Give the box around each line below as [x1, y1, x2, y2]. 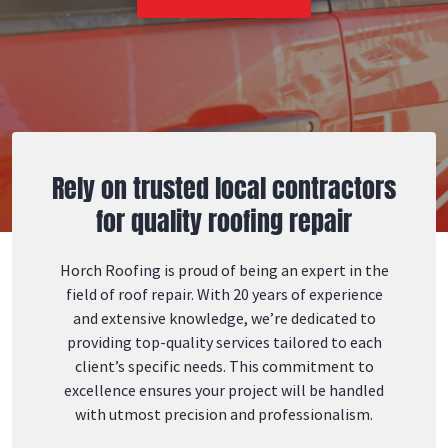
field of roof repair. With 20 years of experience [65, 284, 383, 304]
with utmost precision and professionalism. [75, 404, 373, 424]
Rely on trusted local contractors [52, 169, 396, 207]
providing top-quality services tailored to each [66, 332, 382, 352]
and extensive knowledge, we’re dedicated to [72, 308, 376, 328]
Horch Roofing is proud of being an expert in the [59, 260, 389, 280]
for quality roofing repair [96, 202, 352, 240]
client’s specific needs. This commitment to [74, 356, 374, 376]
